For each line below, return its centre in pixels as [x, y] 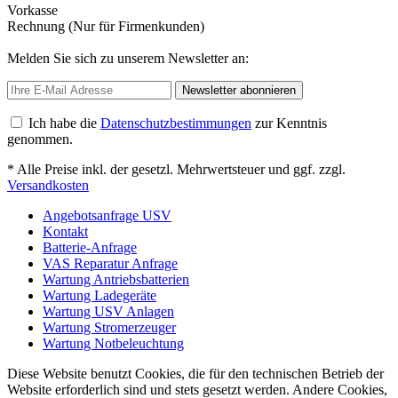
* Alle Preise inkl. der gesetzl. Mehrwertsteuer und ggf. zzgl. [176, 169]
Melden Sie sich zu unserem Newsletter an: [128, 58]
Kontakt [65, 231]
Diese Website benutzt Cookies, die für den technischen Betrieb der [195, 373]
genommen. [40, 139]
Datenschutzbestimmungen [176, 123]
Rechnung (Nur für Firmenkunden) [106, 26]
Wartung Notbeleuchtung [113, 343]
